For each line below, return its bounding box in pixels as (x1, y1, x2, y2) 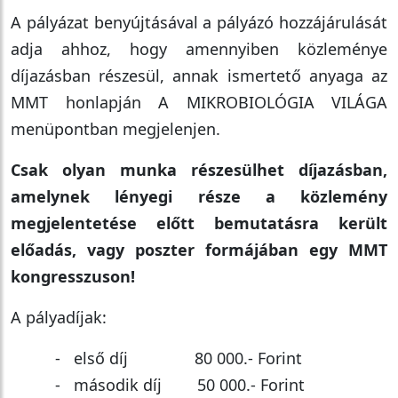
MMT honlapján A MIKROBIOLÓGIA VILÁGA (11, 92, 387, 113)
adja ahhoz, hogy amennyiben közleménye (11, 38, 387, 60)
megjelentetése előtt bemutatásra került (11, 212, 387, 234)
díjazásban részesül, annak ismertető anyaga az (11, 65, 387, 86)
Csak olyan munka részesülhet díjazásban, (11, 159, 387, 180)
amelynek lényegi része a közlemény (11, 186, 387, 207)
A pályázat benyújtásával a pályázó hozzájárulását (11, 12, 387, 33)
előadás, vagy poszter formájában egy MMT (11, 239, 387, 260)
